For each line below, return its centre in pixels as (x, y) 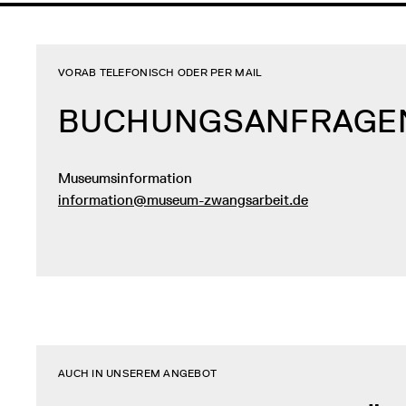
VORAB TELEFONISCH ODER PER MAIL (160, 73)
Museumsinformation (125, 179)
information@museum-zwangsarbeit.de (183, 200)
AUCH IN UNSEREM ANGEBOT (138, 374)
